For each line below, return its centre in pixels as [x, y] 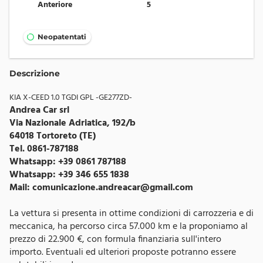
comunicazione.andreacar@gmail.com [113, 188]
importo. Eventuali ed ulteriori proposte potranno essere [123, 252]
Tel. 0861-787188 [44, 149]
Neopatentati [62, 36]
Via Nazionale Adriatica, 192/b [73, 123]
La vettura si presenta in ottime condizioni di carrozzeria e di [131, 213]
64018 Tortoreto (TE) [53, 136]
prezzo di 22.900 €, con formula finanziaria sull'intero [115, 239]
